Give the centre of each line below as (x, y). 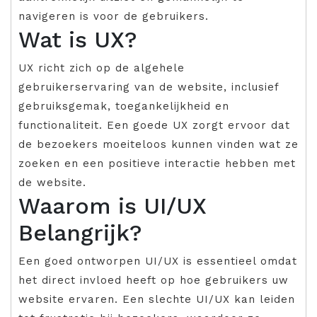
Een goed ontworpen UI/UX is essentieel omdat (158, 261)
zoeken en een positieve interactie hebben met (157, 164)
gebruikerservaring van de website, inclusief (149, 87)
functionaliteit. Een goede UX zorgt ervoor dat (154, 126)
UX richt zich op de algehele (102, 68)
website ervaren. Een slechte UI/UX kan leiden (157, 300)
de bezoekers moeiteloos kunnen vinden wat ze (158, 145)
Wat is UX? (78, 40)
